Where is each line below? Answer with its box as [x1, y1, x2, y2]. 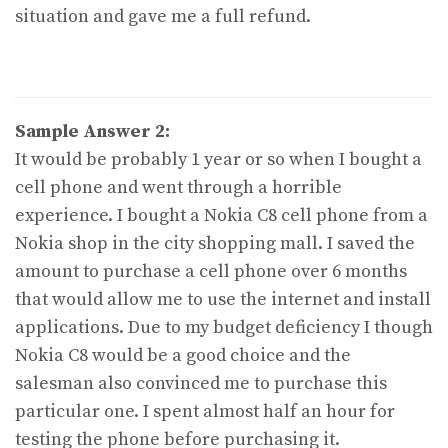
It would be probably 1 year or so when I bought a [15, 147, 422, 171]
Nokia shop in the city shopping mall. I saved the [15, 231, 415, 255]
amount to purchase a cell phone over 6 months [15, 259, 407, 283]
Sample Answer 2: [15, 119, 170, 143]
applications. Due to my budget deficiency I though [15, 315, 433, 339]
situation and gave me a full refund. [15, 4, 311, 28]
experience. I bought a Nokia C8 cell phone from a [15, 203, 428, 227]
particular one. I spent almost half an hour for [15, 399, 395, 423]
